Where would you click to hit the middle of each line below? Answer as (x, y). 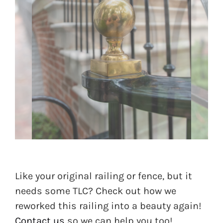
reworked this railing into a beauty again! (108, 206)
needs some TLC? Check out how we (96, 191)
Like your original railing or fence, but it (104, 176)
